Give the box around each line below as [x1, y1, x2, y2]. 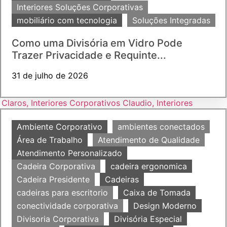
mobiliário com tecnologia [17, 15, 117, 26]
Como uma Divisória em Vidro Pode [12, 37, 182, 50]
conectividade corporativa [17, 201, 118, 211]
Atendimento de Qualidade [98, 135, 200, 145]
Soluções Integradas [132, 15, 210, 26]
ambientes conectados [118, 122, 205, 132]
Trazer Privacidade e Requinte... [12, 49, 166, 62]
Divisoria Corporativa [17, 214, 99, 224]
